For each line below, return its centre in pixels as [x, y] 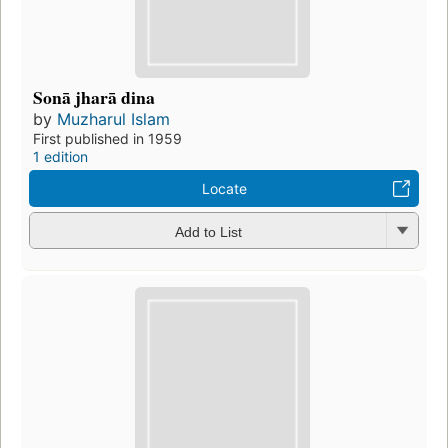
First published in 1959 [107, 139]
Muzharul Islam [113, 119]
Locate [224, 189]
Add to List [208, 231]
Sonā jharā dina [94, 97]
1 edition [60, 157]
